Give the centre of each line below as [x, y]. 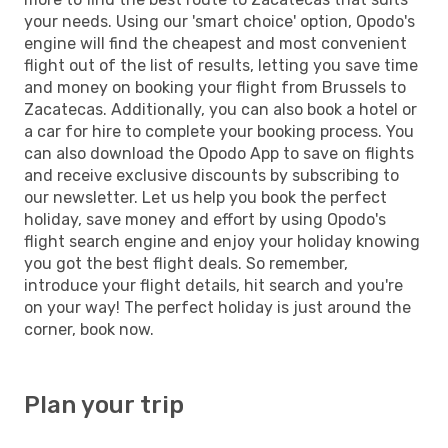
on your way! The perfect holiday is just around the [217, 307]
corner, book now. [89, 329]
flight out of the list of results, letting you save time [221, 65]
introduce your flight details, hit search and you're [213, 285]
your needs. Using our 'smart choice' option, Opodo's [219, 21]
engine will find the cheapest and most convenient [215, 43]
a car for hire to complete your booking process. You [219, 131]
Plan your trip [104, 404]
